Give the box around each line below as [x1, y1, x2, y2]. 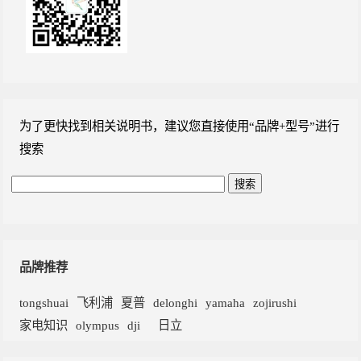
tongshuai [19, 295, 69, 309]
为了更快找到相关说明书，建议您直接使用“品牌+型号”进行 [19, 119, 340, 134]
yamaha [205, 295, 246, 309]
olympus [76, 317, 120, 332]
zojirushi [253, 295, 297, 309]
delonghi [153, 295, 198, 309]
